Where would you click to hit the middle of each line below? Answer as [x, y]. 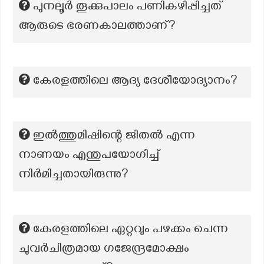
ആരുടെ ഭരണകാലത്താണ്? [97, 27]
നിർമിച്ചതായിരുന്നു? [74, 176]
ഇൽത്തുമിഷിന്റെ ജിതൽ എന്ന [114, 137]
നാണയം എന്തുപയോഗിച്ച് [90, 156]
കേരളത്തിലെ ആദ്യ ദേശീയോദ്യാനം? [135, 82]
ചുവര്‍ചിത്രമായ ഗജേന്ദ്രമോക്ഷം [104, 250]
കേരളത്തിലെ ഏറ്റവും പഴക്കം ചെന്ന [131, 230]
